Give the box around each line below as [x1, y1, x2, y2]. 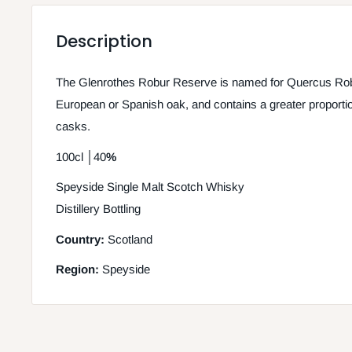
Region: [56, 262, 99, 277]
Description [56, 30, 152, 53]
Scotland [108, 232, 152, 246]
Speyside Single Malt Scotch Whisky [56, 180, 244, 194]
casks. [56, 119, 90, 134]
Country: [56, 232, 108, 246]
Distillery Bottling [56, 202, 141, 216]
